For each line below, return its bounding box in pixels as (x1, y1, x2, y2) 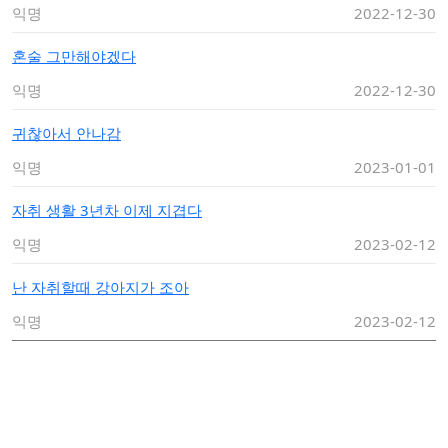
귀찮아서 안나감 (12, 123, 121, 143)
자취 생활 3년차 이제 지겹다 (12, 200, 202, 220)
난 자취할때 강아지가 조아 (12, 277, 189, 297)
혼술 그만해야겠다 (12, 46, 136, 66)
